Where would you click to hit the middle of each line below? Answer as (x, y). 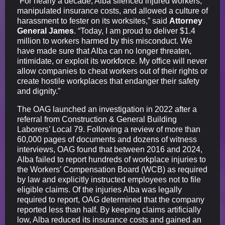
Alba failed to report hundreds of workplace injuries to (111, 160)
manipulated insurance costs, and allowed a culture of (113, 11)
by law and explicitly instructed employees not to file (109, 180)
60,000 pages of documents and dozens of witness (107, 140)
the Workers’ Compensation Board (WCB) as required (112, 170)
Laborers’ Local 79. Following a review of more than (109, 130)
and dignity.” (39, 91)
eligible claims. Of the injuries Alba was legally (99, 190)
